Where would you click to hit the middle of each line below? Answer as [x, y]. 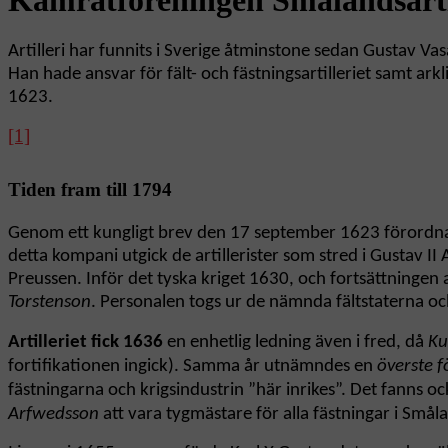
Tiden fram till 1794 [90, 190]
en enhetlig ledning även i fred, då [295, 343]
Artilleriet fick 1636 [85, 343]
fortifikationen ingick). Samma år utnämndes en [192, 367]
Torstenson [49, 303]
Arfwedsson [53, 415]
